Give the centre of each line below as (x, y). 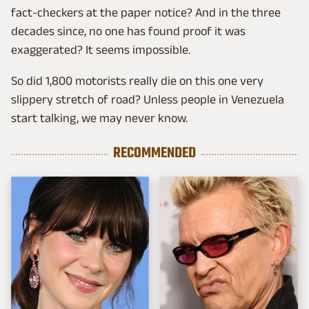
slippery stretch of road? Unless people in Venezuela (148, 99)
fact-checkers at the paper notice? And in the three (146, 12)
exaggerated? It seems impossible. (101, 50)
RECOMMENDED (154, 153)
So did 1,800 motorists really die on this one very (137, 81)
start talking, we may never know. (99, 118)
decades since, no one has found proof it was (128, 31)
